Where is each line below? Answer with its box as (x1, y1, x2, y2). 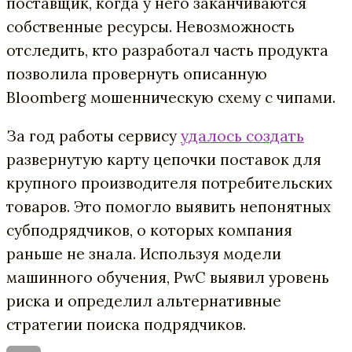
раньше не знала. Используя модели (6, 244, 281, 264)
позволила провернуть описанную (6, 64, 267, 84)
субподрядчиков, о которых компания (6, 221, 292, 240)
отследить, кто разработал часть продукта (6, 41, 328, 60)
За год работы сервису (6, 126, 181, 146)
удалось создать (181, 126, 304, 146)
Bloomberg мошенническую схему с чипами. (6, 88, 343, 108)
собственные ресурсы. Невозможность (6, 17, 295, 37)
